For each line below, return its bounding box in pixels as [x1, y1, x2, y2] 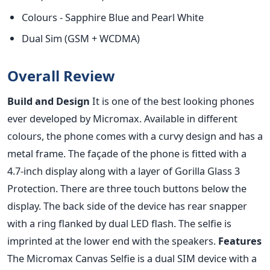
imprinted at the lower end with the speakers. [7, 234, 218, 248]
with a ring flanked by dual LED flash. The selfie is [7, 216, 231, 231]
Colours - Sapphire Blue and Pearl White [22, 10, 204, 24]
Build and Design [7, 94, 90, 108]
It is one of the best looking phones [90, 94, 254, 108]
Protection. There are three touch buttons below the [7, 181, 246, 196]
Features [218, 234, 262, 248]
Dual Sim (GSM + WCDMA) [22, 31, 140, 46]
